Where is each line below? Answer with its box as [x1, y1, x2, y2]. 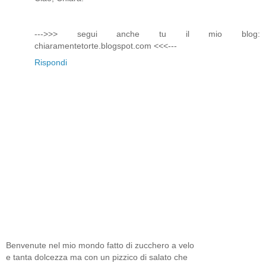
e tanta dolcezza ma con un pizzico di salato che [6, 252, 188, 262]
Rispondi [34, 58, 67, 68]
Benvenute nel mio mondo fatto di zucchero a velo [6, 240, 194, 250]
